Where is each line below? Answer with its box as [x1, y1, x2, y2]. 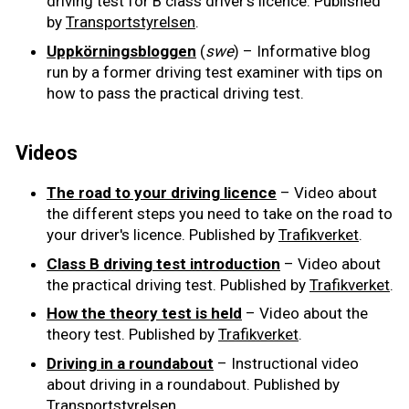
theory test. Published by [47, 325, 218, 344]
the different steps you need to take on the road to [47, 204, 393, 224]
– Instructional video [214, 353, 359, 372]
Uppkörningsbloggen [47, 41, 196, 60]
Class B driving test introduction [47, 254, 280, 273]
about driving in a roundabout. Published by [47, 374, 340, 393]
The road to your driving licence [47, 184, 277, 203]
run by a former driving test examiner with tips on [47, 62, 383, 81]
